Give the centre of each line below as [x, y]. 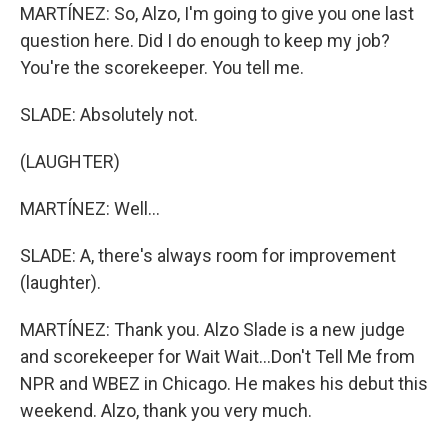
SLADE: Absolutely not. [109, 114]
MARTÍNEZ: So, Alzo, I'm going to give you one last [217, 13]
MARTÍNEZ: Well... [90, 208]
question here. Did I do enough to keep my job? [205, 40]
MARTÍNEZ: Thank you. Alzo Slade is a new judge [212, 329]
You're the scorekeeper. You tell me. [162, 67]
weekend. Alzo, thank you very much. [166, 410]
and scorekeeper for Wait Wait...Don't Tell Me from [217, 356]
